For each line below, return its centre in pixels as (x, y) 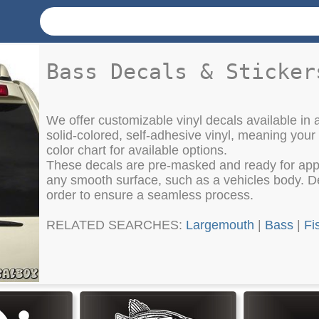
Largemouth (220, 225)
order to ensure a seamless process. (150, 195)
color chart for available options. (137, 151)
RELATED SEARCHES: (116, 225)
